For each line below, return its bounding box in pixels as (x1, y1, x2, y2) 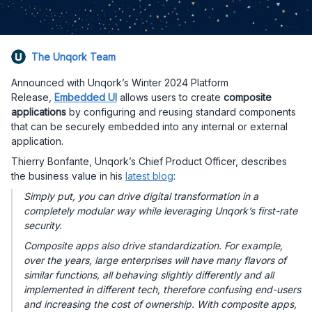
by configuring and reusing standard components (66, 106, 296, 118)
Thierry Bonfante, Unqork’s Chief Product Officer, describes (11, 155, 287, 168)
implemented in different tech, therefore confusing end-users (24, 283, 301, 296)
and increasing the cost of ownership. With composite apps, (24, 298, 297, 311)
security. (24, 219, 62, 232)
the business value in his (11, 170, 125, 182)
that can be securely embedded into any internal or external (11, 120, 288, 133)
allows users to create (117, 91, 224, 104)
